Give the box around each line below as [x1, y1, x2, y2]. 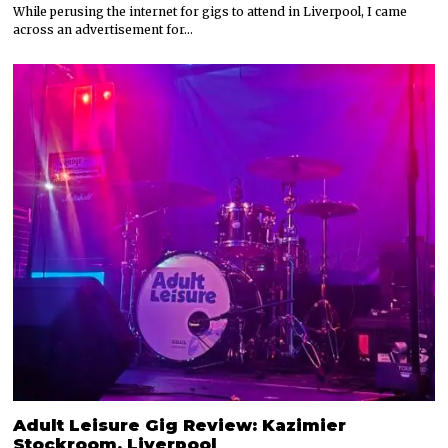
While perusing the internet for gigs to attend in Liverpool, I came [13, 3, 408, 19]
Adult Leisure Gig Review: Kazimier [13, 414, 347, 435]
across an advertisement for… [13, 21, 194, 37]
